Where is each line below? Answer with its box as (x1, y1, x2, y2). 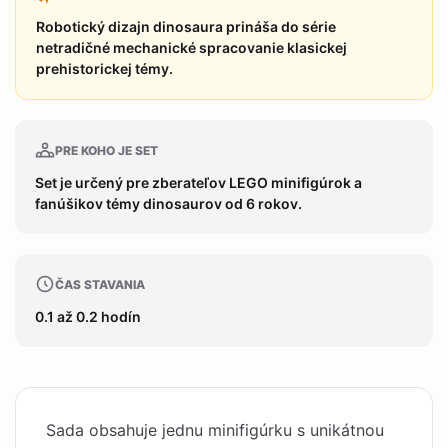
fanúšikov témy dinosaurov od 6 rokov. (35, 195, 302, 212)
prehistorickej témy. (36, 60, 173, 77)
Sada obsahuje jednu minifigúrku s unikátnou (46, 420, 384, 440)
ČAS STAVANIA (55, 276, 145, 292)
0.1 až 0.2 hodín (35, 308, 141, 325)
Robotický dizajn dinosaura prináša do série (36, 18, 336, 35)
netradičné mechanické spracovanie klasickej (36, 39, 347, 56)
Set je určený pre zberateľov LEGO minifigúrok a (35, 174, 362, 191)
